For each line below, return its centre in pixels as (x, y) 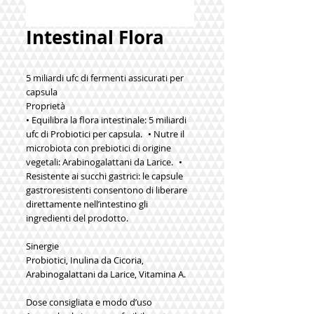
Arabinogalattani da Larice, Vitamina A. (106, 274)
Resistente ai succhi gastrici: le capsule (104, 176)
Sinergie (42, 246)
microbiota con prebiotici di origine (98, 148)
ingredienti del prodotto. (77, 218)
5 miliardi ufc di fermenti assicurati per (105, 78)
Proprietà (46, 106)
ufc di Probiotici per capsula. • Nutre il (105, 134)
